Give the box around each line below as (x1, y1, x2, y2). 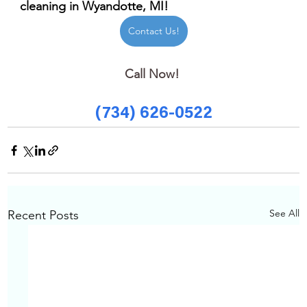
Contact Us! (127, 25, 180, 38)
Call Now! (124, 66, 183, 82)
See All (269, 207, 300, 220)
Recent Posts (7, 208, 79, 223)
